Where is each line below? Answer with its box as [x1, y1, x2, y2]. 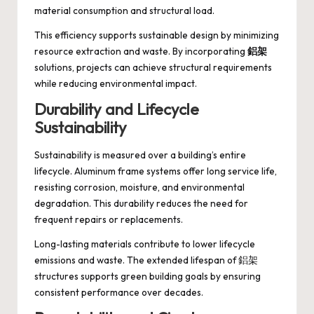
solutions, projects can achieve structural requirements [34, 61, 272, 74]
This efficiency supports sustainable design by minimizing [34, 29, 279, 42]
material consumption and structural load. [34, 4, 214, 18]
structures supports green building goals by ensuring [34, 269, 261, 282]
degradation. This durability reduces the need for [34, 196, 248, 210]
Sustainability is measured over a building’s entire [34, 148, 246, 161]
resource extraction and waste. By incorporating [34, 45, 247, 58]
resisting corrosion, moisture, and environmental [34, 180, 245, 193]
